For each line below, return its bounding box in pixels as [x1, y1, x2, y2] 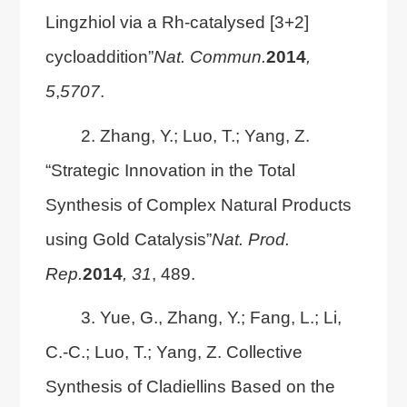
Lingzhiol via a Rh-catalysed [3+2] [45, 11, 309, 32]
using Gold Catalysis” [45, 228, 212, 249]
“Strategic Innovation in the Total [45, 159, 295, 180]
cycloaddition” [45, 45, 154, 66]
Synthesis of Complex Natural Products [45, 194, 352, 214]
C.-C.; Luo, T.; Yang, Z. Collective [45, 342, 303, 362]
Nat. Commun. [153, 45, 266, 66]
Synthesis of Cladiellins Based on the [45, 376, 335, 397]
